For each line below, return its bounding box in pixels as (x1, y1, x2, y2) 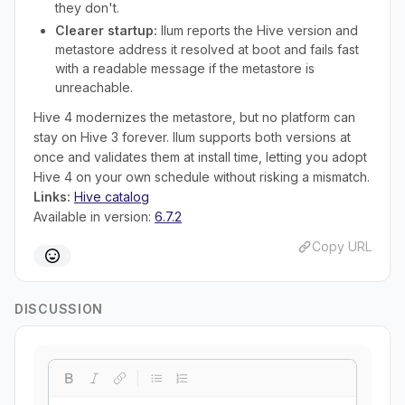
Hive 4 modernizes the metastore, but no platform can (33, 109, 355, 125)
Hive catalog (74, 189, 149, 204)
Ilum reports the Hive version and (157, 23, 358, 38)
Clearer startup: (55, 23, 157, 38)
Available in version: (33, 209, 155, 224)
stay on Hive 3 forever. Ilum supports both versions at (33, 129, 351, 145)
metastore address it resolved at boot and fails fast (55, 42, 359, 57)
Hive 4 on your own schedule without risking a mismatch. (33, 169, 370, 184)
